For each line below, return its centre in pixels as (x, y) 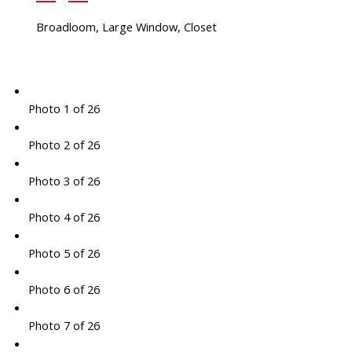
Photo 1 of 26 (64, 109)
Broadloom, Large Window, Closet (126, 27)
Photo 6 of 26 (64, 290)
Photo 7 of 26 (64, 326)
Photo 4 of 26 (64, 217)
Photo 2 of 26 (64, 145)
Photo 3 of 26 (64, 181)
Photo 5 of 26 (64, 253)
